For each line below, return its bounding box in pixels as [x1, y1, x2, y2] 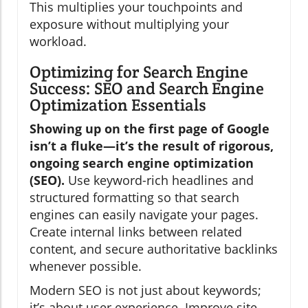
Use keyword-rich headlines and [65, 171, 254, 188]
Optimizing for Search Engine [30, 60, 248, 82]
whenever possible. [30, 257, 142, 274]
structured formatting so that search [30, 188, 239, 206]
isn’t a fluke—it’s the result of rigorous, [30, 137, 274, 154]
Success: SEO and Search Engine [30, 77, 264, 99]
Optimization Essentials [30, 93, 206, 115]
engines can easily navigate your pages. [30, 206, 258, 223]
